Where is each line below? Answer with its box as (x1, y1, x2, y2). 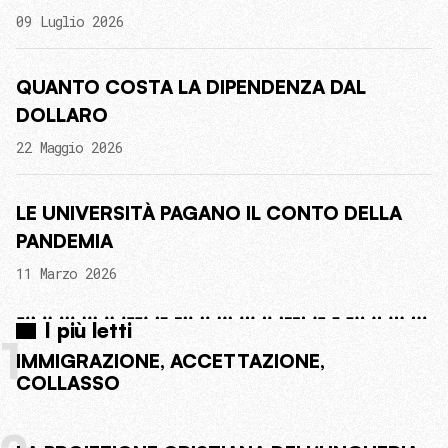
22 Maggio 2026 (16, 138, 123, 158)
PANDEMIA (16, 229, 113, 254)
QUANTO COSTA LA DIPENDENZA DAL (16, 75, 366, 100)
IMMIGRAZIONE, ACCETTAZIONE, (16, 349, 325, 374)
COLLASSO (16, 371, 120, 396)
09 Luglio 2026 (16, 12, 124, 32)
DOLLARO (16, 103, 108, 128)
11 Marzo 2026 (16, 264, 117, 284)
